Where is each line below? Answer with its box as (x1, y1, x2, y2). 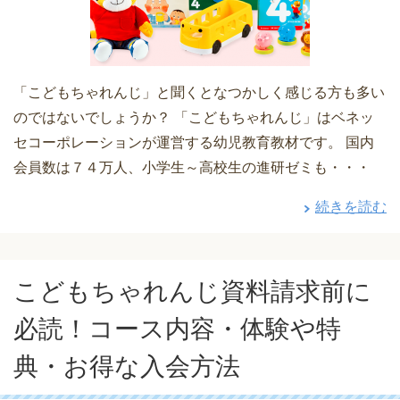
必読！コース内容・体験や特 (13, 315, 341, 344)
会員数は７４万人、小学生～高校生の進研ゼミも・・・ (13, 160, 371, 176)
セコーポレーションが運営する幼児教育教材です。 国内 (13, 135, 374, 151)
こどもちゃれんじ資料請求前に (13, 278, 371, 306)
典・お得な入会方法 (13, 353, 240, 381)
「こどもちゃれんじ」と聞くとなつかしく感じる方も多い (13, 85, 385, 101)
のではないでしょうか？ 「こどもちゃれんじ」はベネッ (13, 110, 374, 126)
